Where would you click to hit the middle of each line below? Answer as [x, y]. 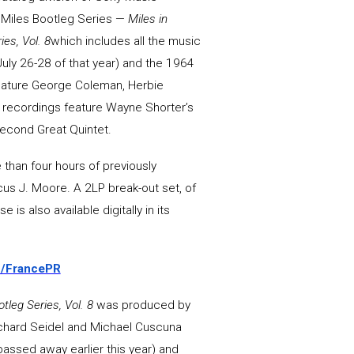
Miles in [147, 19]
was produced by [143, 305]
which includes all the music [125, 41]
